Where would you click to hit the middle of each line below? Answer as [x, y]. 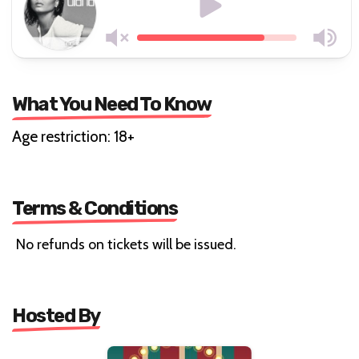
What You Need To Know [112, 104]
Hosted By [56, 315]
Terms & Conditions [95, 208]
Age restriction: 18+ [73, 136]
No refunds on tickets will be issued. [126, 244]
